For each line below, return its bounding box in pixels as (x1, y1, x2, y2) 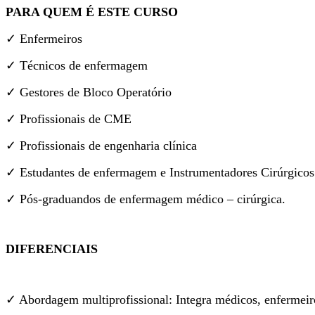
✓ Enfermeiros (6, 32, 82, 46)
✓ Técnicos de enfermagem (6, 58, 148, 72)
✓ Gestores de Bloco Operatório (6, 85, 172, 99)
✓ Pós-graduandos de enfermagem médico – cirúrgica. (6, 192, 285, 206)
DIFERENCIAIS (6, 242, 98, 256)
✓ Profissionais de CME (6, 112, 131, 126)
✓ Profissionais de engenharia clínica (6, 139, 197, 153)
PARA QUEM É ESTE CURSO (6, 5, 178, 19)
